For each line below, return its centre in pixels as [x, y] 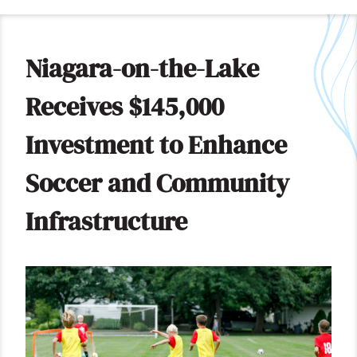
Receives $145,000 [125, 107]
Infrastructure [106, 222]
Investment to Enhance [156, 145]
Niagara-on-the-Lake [142, 69]
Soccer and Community [157, 184]
